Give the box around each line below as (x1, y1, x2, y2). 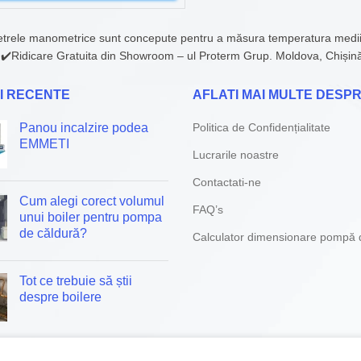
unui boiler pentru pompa (19, 210, 162, 224)
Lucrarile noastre (193, 148, 279, 161)
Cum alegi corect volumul (19, 194, 164, 208)
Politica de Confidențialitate (193, 121, 330, 134)
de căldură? (19, 226, 87, 240)
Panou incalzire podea (19, 121, 148, 135)
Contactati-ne (193, 176, 261, 189)
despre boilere (19, 290, 102, 304)
